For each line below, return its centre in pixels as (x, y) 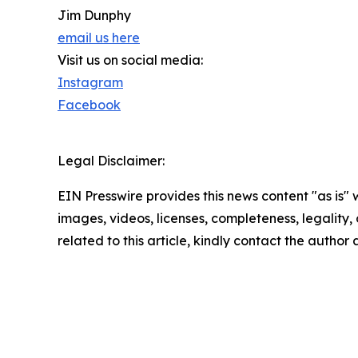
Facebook (89, 104)
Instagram (90, 82)
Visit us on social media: (130, 60)
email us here (99, 37)
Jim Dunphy (94, 15)
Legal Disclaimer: (111, 160)
